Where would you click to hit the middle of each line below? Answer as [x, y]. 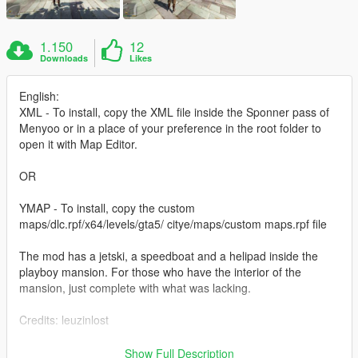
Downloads [64, 58]
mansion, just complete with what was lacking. [135, 287]
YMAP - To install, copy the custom [107, 207]
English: [39, 95]
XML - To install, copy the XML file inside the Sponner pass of [174, 111]
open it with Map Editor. [78, 143]
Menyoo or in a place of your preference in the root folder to [170, 127]
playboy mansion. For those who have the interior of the [160, 271]
